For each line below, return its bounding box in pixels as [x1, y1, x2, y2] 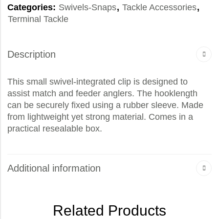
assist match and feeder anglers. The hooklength [7, 88, 197, 99]
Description [7, 49, 56, 60]
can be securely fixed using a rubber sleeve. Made [7, 100, 203, 110]
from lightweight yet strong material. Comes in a [7, 112, 193, 122]
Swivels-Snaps [59, 2, 116, 13]
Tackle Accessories [122, 2, 197, 13]
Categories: [7, 2, 58, 13]
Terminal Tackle [8, 14, 68, 24]
